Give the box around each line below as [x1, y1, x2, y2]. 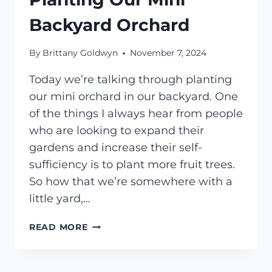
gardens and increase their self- [29, 141, 202, 155]
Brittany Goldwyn [42, 47, 118, 59]
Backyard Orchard [29, 14, 189, 35]
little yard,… [29, 192, 90, 206]
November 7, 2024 [130, 47, 207, 59]
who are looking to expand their [29, 124, 204, 138]
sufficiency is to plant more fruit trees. [29, 158, 235, 172]
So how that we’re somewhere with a [29, 175, 233, 189]
